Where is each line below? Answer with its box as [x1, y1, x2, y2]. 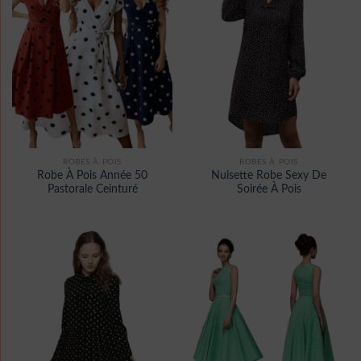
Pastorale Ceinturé [47, 183, 138, 195]
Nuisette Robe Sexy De [211, 169, 326, 181]
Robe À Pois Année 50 [37, 169, 147, 181]
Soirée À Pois [236, 183, 301, 195]
